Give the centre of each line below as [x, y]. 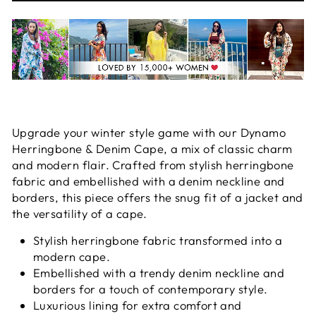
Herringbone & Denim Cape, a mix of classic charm [152, 148]
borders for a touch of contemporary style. [151, 288]
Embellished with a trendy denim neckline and [159, 272]
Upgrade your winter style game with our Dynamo [149, 132]
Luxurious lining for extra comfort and [138, 305]
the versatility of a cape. [80, 213]
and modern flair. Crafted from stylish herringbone [153, 164]
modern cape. [72, 256]
